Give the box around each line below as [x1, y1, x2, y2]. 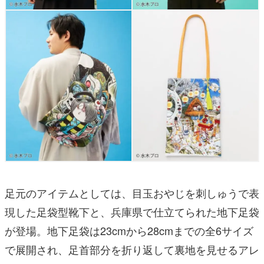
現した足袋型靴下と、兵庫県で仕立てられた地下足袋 [5, 204, 259, 220]
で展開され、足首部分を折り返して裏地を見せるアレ [5, 242, 259, 258]
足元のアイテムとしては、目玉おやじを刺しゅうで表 [5, 185, 259, 201]
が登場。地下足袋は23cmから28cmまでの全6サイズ [5, 223, 253, 239]
